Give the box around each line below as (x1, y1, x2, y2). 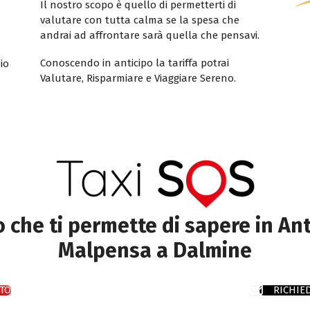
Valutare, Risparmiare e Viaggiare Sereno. (39, 71, 236, 84)
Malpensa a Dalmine (58, 237, 252, 263)
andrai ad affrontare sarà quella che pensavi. (39, 28, 259, 42)
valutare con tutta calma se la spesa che (39, 13, 239, 26)
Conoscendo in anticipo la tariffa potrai (39, 56, 229, 69)
